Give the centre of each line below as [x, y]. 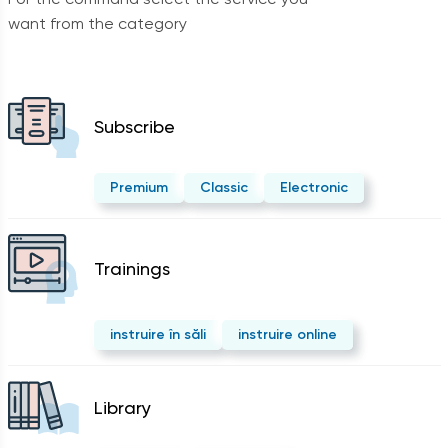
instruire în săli [157, 334]
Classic [223, 187]
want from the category [97, 23]
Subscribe [134, 127]
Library [122, 407]
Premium [138, 187]
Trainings [131, 269]
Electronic [313, 187]
